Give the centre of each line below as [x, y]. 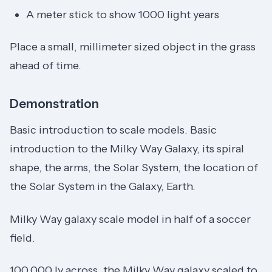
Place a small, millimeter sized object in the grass [133, 47]
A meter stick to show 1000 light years [123, 14]
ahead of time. [46, 66]
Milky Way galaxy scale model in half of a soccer [130, 219]
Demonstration [54, 104]
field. [22, 238]
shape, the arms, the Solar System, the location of [134, 168]
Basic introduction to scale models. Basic [113, 130]
